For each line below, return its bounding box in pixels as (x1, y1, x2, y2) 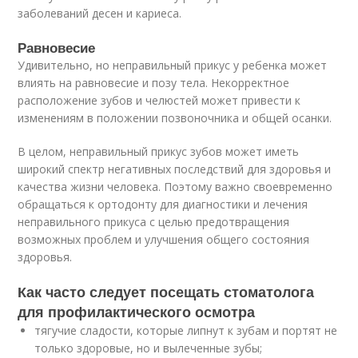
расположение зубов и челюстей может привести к (18, 92, 301, 108)
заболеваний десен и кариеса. (18, 5, 182, 21)
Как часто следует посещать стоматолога (18, 280, 315, 302)
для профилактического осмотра (18, 300, 256, 322)
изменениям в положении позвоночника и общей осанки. (18, 109, 332, 125)
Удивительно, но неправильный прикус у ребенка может (18, 57, 328, 73)
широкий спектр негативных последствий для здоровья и (18, 161, 332, 177)
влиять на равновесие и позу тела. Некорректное (18, 74, 290, 90)
